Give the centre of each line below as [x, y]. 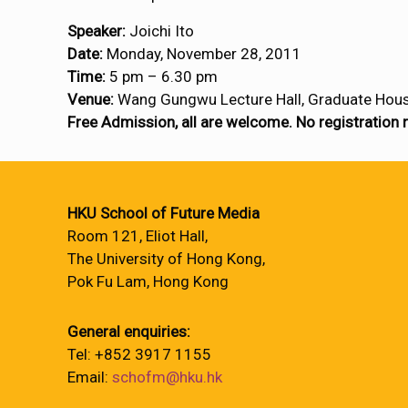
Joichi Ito [160, 31]
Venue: [91, 99]
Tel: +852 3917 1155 [139, 354]
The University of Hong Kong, [166, 259]
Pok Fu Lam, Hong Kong [148, 281]
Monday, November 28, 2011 [203, 54]
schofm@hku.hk [167, 377]
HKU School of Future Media [163, 213]
